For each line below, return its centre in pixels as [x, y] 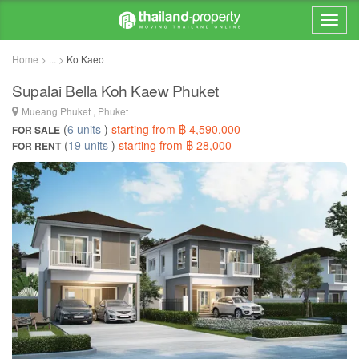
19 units [88, 145]
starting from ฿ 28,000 [175, 145]
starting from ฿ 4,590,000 [176, 129]
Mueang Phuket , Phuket [75, 111]
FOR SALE [36, 130]
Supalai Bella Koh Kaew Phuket [115, 90]
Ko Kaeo [85, 59]
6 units [84, 129]
